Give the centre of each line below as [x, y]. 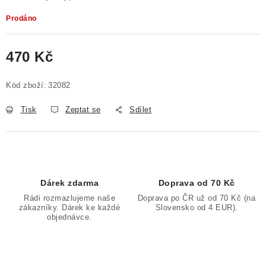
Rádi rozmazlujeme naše [69, 198]
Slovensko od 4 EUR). [197, 208]
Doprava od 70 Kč [197, 183]
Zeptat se [83, 110]
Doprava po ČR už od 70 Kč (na [197, 198]
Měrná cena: [31, 71]
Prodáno [21, 18]
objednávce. [69, 217]
